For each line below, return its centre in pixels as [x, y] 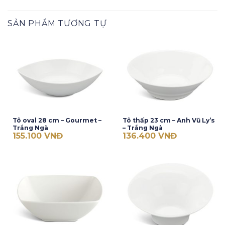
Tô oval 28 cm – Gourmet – [57, 120]
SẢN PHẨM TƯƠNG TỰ [57, 24]
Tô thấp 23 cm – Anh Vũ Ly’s [168, 120]
